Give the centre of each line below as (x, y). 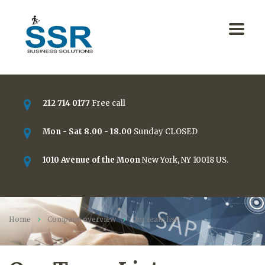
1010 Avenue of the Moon (91, 160)
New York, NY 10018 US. (185, 160)
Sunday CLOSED (166, 132)
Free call (109, 103)
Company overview (82, 219)
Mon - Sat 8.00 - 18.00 (87, 132)
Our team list (155, 219)
